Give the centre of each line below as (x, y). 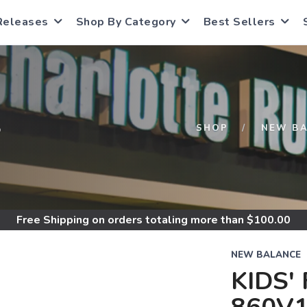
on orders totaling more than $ (171, 220)
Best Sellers (239, 22)
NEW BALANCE (266, 255)
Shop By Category (126, 22)
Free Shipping (53, 220)
